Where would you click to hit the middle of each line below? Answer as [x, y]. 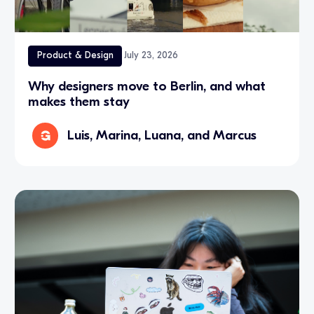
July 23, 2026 [151, 56]
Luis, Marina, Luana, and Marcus [162, 136]
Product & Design [75, 56]
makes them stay [79, 101]
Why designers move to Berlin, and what [147, 86]
